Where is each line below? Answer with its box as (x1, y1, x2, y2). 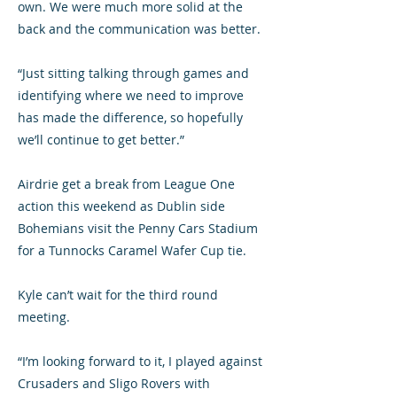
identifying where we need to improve (18, 87, 244, 104)
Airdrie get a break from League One (18, 175, 235, 192)
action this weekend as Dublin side (18, 198, 225, 214)
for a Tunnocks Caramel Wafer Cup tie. (18, 242, 246, 259)
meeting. (18, 308, 70, 325)
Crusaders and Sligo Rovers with (18, 375, 210, 392)
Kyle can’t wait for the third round (18, 286, 218, 303)
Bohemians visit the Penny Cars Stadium (18, 220, 258, 237)
